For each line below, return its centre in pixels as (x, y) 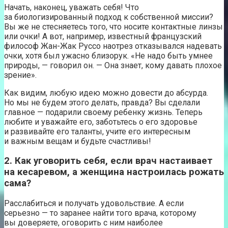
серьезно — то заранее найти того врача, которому (100, 213)
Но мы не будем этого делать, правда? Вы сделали (102, 102)
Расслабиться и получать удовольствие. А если (94, 204)
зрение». (20, 75)
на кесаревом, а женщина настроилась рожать (114, 172)
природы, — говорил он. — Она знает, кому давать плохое (113, 65)
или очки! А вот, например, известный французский (103, 36)
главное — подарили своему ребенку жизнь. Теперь (103, 112)
